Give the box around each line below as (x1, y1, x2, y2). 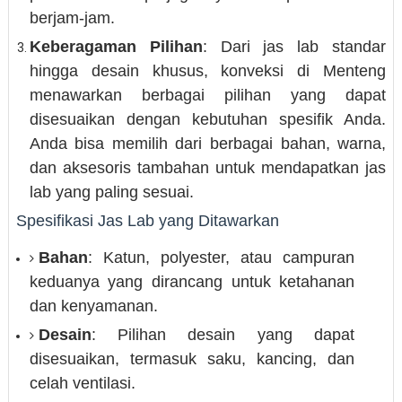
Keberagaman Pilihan (29, 38, 203, 57)
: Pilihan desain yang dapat (91, 326, 355, 345)
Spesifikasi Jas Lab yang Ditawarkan (15, 212, 279, 231)
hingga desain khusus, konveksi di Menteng (29, 62, 387, 81)
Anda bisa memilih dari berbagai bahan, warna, (29, 135, 387, 153)
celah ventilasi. (29, 374, 135, 393)
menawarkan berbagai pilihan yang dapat (29, 86, 387, 105)
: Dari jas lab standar (202, 38, 387, 57)
